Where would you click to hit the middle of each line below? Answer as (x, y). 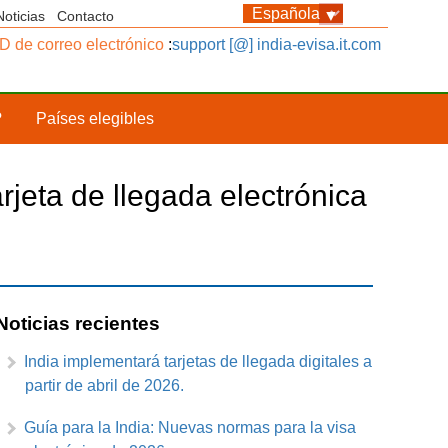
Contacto (85, 16)
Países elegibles (95, 118)
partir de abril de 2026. (104, 386)
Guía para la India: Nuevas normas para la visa (190, 428)
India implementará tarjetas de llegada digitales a (198, 362)
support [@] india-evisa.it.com (276, 44)
